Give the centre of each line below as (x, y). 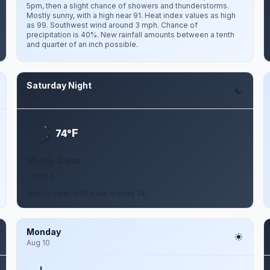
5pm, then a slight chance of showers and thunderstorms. (127, 6)
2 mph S (40, 176)
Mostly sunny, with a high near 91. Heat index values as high (131, 15)
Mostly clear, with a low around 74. (86, 193)
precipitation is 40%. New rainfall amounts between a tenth (130, 35)
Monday (43, 232)
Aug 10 (38, 243)
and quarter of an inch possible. (82, 44)
